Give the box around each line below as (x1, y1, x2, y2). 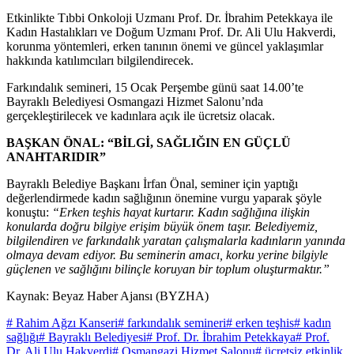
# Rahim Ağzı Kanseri (6, 316, 118, 330)
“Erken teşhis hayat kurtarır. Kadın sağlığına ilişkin (52, 205, 310, 220)
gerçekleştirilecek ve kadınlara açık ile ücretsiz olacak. (6, 109, 275, 123)
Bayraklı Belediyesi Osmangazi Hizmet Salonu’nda (6, 95, 263, 109)
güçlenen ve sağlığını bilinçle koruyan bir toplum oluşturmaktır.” (6, 262, 330, 277)
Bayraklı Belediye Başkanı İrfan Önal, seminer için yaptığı (6, 177, 298, 191)
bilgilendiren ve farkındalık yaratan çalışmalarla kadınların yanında (6, 234, 345, 248)
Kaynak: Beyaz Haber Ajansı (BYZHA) (6, 289, 209, 303)
